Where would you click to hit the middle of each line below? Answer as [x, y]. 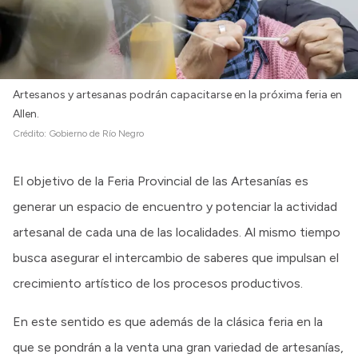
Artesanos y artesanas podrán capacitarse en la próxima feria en [177, 94]
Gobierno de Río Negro [96, 133]
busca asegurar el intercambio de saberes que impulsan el [176, 257]
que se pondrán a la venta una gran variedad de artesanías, [178, 347]
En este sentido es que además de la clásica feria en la [168, 321]
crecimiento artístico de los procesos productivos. [158, 283]
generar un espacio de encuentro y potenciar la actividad [175, 206]
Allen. [26, 113]
